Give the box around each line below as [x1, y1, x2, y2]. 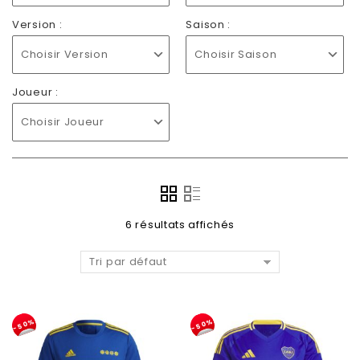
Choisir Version [21, 47, 108, 62]
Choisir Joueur [21, 114, 104, 129]
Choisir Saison [194, 47, 277, 62]
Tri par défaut [89, 254, 167, 269]
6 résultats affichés [125, 217, 235, 232]
